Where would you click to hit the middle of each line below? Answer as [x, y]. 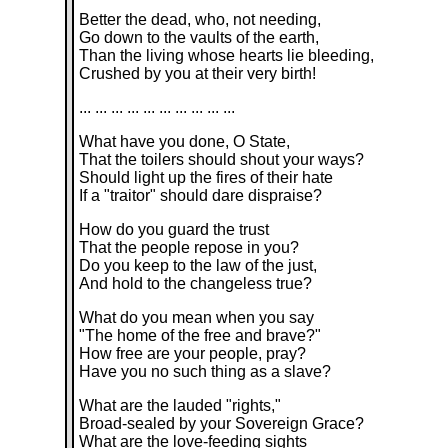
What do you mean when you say [197, 317]
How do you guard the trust [174, 229]
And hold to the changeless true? [196, 283]
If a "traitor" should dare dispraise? [201, 195]
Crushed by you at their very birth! [198, 73]
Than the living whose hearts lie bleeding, [227, 55]
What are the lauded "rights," [180, 405]
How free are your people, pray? [193, 353]
